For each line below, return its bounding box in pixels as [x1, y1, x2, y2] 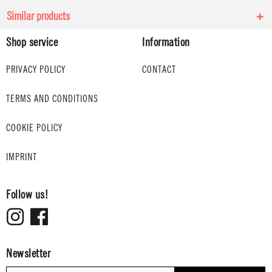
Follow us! [6, 188, 48, 202]
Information [142, 35, 190, 49]
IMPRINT [6, 151, 37, 163]
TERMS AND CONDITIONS [6, 93, 98, 104]
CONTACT [142, 64, 176, 75]
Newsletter [6, 246, 50, 260]
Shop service [6, 35, 58, 49]
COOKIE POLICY [6, 122, 63, 134]
